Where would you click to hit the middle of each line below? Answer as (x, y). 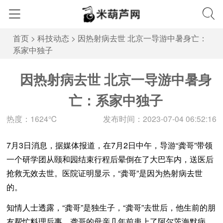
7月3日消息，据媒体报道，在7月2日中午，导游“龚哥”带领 (110, 145)
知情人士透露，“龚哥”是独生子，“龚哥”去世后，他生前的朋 (111, 208)
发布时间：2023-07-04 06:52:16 (160, 119)
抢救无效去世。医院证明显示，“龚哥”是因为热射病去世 (105, 173)
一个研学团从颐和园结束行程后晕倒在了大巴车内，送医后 (110, 159)
